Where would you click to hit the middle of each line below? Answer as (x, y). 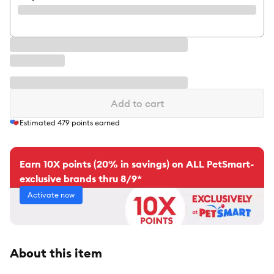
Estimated (39, 123)
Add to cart (137, 103)
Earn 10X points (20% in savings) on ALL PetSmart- (137, 164)
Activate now (51, 195)
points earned (95, 123)
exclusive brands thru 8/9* (81, 179)
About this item (56, 253)
